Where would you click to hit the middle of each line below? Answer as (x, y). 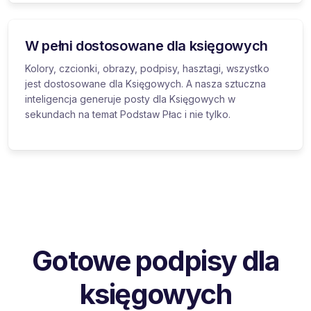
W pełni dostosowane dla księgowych (147, 45)
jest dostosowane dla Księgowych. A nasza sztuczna (145, 83)
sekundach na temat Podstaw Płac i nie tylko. (128, 114)
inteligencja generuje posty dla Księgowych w (130, 99)
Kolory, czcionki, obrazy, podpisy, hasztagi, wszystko (147, 68)
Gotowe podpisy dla (155, 260)
